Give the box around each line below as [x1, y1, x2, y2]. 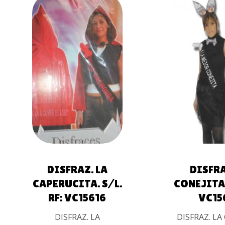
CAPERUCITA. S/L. [32, 177, 122, 190]
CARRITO [57, 71, 86, 79]
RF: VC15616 [48, 191, 106, 204]
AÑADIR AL [54, 57, 89, 66]
